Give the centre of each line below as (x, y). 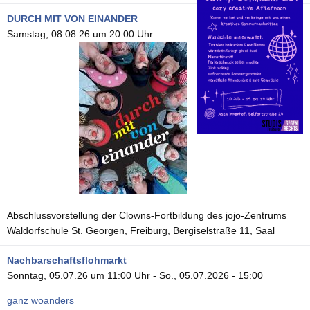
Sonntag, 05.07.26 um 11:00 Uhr (79, 275)
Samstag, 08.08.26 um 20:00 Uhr (80, 34)
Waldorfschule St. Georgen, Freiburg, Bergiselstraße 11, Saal (141, 230)
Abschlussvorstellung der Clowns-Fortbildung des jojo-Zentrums (147, 215)
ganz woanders (40, 300)
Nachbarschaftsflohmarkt (67, 260)
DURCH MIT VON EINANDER (72, 18)
